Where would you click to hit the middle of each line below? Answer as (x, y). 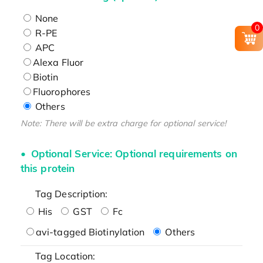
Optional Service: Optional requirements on (132, 154)
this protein (48, 168)
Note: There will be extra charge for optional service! (123, 123)
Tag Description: (71, 193)
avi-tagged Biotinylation (90, 232)
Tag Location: (65, 256)
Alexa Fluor (58, 62)
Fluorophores (62, 91)
